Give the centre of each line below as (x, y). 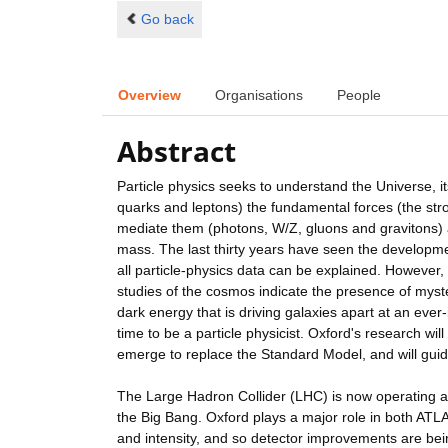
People (359, 94)
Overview (149, 94)
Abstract (176, 151)
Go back (167, 18)
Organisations (259, 94)
